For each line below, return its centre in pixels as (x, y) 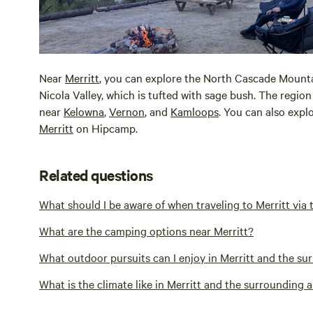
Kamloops (195, 111)
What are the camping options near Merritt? (146, 230)
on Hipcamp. (105, 128)
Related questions (96, 174)
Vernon (127, 111)
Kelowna (84, 111)
